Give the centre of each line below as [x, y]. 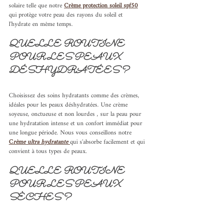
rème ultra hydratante [41, 142]
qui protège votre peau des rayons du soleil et [67, 15]
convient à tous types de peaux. [48, 152]
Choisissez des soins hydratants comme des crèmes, [75, 96]
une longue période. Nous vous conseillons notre [71, 133]
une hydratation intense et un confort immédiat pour [77, 124]
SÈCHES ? [40, 198]
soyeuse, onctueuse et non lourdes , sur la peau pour [76, 114]
